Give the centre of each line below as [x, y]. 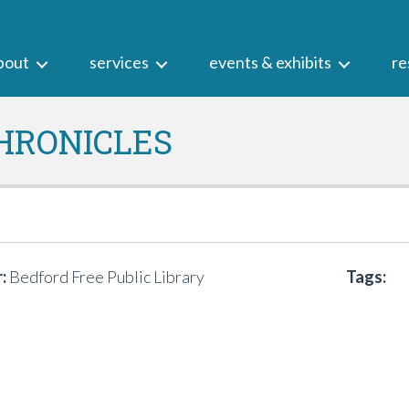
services [119, 62]
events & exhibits [270, 62]
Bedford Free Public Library [105, 276]
